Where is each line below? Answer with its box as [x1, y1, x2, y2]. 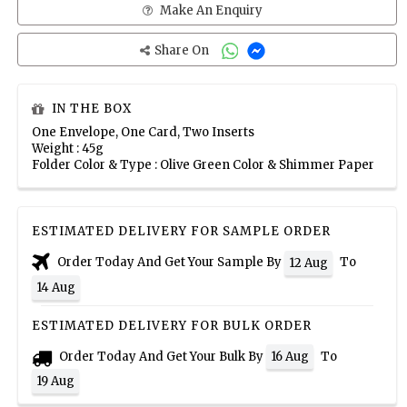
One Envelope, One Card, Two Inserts [32, 124, 254, 141]
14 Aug [36, 279, 75, 295]
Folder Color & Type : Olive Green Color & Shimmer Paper [32, 157, 374, 174]
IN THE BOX [52, 101, 132, 117]
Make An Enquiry [157, 2, 263, 18]
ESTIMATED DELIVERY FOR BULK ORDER [32, 317, 312, 333]
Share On [154, 42, 212, 58]
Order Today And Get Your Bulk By [56, 348, 266, 364]
